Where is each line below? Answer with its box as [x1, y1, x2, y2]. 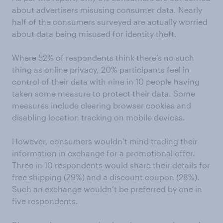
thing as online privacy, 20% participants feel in [12, 65, 190, 74]
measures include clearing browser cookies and [12, 101, 191, 110]
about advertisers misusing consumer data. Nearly [12, 5, 202, 14]
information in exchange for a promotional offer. [12, 148, 195, 158]
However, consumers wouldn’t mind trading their [12, 136, 198, 146]
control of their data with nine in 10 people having [12, 77, 200, 86]
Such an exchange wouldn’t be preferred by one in [12, 184, 202, 194]
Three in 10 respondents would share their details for [12, 160, 210, 170]
